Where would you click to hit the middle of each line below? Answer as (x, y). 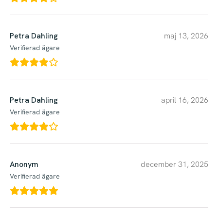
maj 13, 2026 (186, 36)
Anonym (24, 164)
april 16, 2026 (185, 100)
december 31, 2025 (174, 164)
